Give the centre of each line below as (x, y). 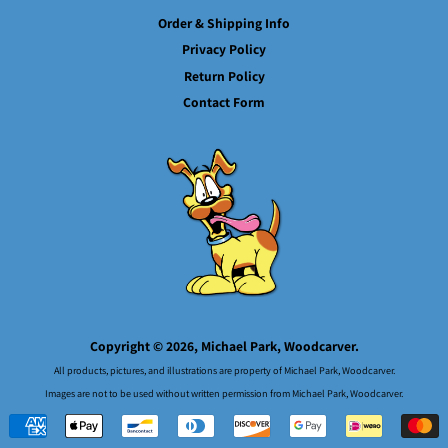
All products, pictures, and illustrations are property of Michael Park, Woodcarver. (224, 371)
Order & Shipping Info (224, 22)
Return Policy (224, 75)
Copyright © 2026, (145, 346)
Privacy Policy (224, 49)
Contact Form (224, 102)
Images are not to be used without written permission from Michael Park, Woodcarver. (224, 394)
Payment (253, 428)
